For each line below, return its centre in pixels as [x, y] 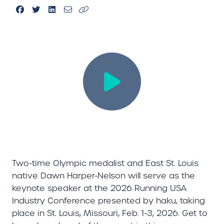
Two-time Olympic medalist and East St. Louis [105, 163]
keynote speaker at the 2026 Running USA [99, 188]
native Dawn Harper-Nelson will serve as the [103, 175]
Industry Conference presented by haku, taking [108, 200]
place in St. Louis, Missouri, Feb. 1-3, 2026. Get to [110, 213]
